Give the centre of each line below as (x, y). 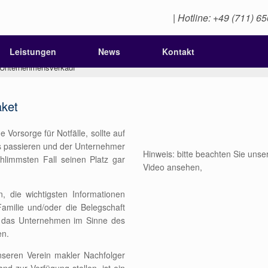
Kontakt (178, 51)
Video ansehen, (173, 167)
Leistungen (33, 51)
